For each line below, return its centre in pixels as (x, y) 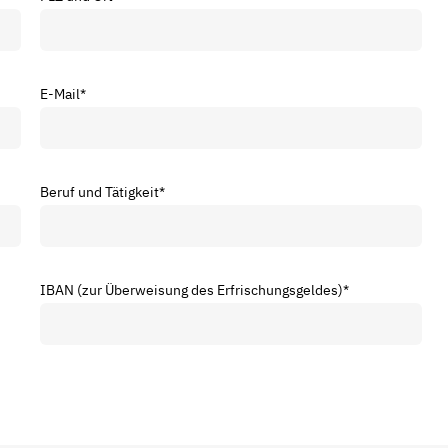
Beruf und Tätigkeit (99, 191)
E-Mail (59, 93)
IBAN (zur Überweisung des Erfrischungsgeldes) (191, 289)
